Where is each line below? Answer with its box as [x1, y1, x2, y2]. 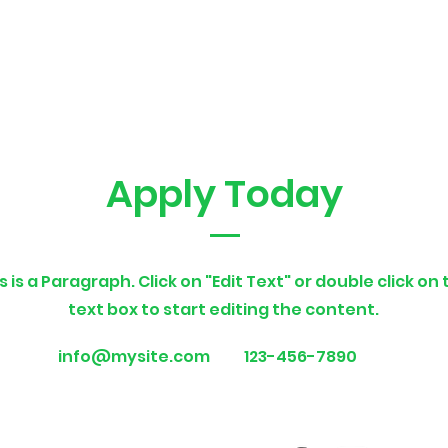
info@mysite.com [58, 345, 210, 368]
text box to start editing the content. [67, 298, 379, 321]
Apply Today [105, 167, 343, 220]
